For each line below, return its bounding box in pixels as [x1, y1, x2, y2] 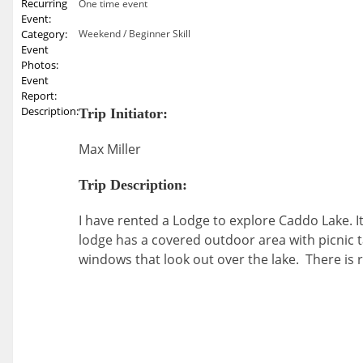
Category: [21, 27, 67, 41]
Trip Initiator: [79, 105, 168, 122]
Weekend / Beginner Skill [79, 27, 190, 41]
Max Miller [79, 140, 151, 158]
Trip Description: [79, 177, 187, 193]
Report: [21, 88, 57, 103]
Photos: [21, 58, 58, 72]
